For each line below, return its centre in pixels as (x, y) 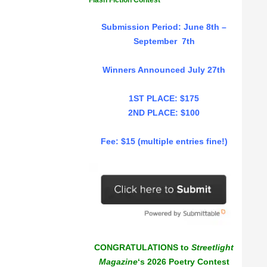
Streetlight (212, 248)
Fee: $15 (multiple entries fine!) (164, 141)
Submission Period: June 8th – (164, 27)
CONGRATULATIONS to (143, 248)
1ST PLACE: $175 (164, 98)
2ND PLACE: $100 (164, 113)
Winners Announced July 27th (164, 70)
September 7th (164, 41)
